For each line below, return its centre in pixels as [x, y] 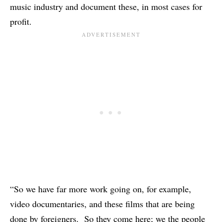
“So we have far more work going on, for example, [101, 189]
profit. [21, 22]
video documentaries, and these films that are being [102, 204]
